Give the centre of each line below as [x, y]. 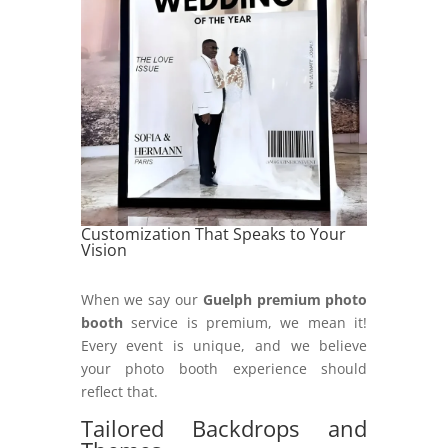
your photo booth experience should [224, 369]
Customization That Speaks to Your [213, 234]
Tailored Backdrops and [224, 428]
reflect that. [121, 392]
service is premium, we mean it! [245, 323]
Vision [103, 250]
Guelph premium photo [285, 300]
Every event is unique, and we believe [224, 346]
